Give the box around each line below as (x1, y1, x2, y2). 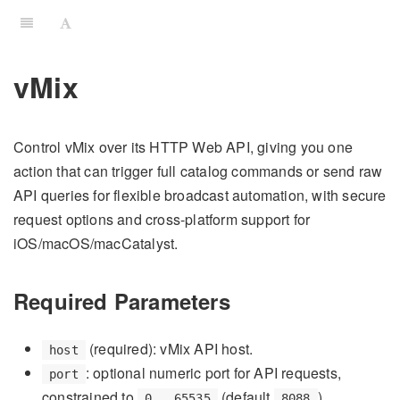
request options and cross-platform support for (13, 209, 311, 230)
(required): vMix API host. (85, 338, 254, 360)
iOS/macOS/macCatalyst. (13, 233, 179, 254)
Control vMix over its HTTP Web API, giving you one (13, 137, 354, 158)
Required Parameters (13, 285, 230, 316)
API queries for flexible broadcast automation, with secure (13, 185, 387, 206)
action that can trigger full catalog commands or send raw (13, 161, 383, 182)
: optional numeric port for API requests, (85, 362, 342, 384)
